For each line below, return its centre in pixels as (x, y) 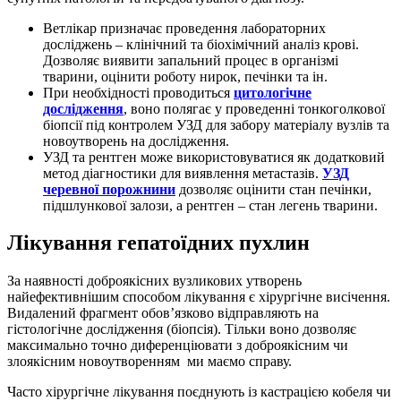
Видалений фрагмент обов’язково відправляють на (163, 313)
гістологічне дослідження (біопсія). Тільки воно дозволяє (182, 329)
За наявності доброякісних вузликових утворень (154, 281)
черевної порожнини (109, 189)
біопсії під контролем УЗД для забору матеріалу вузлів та (216, 124)
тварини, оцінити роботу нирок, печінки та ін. (185, 76)
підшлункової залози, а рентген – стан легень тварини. (210, 205)
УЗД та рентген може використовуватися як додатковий (214, 157)
